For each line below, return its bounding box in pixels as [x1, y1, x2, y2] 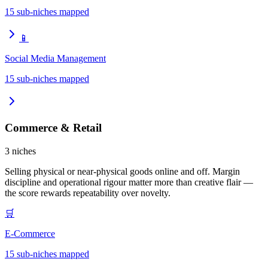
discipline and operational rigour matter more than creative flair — [5, 177, 253, 188]
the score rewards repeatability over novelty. [5, 188, 170, 199]
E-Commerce [5, 229, 55, 239]
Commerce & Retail [5, 121, 102, 135]
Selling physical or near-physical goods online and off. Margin [5, 166, 240, 177]
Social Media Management [5, 53, 106, 63]
